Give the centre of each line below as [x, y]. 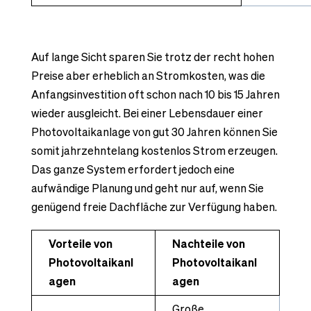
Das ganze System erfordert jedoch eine [133, 170]
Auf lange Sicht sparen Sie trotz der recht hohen [152, 57]
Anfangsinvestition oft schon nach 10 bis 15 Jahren [155, 95]
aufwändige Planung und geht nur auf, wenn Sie [147, 188]
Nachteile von [208, 243]
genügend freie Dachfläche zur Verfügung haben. [154, 207]
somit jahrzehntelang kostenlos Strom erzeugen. [154, 151]
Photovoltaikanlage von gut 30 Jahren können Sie [154, 132]
